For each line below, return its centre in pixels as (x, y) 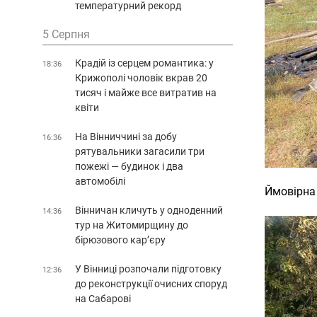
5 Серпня (66, 34)
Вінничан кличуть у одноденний (149, 210)
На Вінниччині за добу (126, 136)
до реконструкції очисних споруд (151, 283)
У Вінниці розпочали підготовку (148, 269)
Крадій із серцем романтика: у (144, 63)
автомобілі (100, 181)
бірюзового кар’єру (120, 240)
